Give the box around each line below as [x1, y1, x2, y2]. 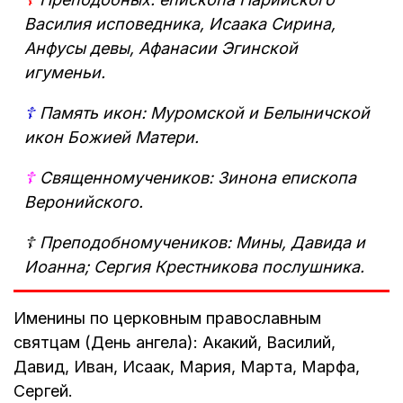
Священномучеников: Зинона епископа [35, 167, 356, 187]
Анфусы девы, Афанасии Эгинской [24, 38, 298, 58]
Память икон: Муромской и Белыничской [35, 103, 370, 122]
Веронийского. [24, 192, 143, 211]
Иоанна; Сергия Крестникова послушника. [24, 256, 364, 276]
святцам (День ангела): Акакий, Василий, [13, 332, 336, 352]
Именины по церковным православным [13, 308, 321, 327]
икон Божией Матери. [24, 127, 199, 147]
